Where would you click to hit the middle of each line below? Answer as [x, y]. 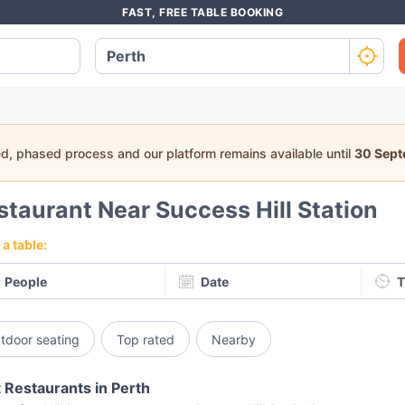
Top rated [146, 339]
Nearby [234, 339]
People [26, 281]
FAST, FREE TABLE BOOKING [202, 12]
